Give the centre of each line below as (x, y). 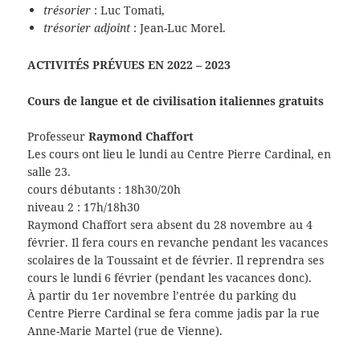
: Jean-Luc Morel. (178, 28)
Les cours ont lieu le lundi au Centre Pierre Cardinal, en (180, 153)
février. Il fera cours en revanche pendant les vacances (178, 242)
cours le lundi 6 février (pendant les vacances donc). (170, 277)
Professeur (58, 136)
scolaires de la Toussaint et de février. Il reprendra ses (176, 260)
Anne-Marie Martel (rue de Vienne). (125, 330)
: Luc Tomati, (128, 10)
